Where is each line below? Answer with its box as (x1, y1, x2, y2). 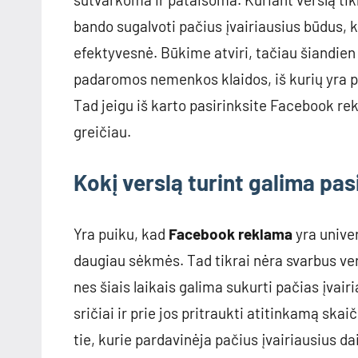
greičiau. (74, 122, 131, 141)
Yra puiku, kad (74, 225, 169, 244)
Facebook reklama (169, 225, 292, 244)
